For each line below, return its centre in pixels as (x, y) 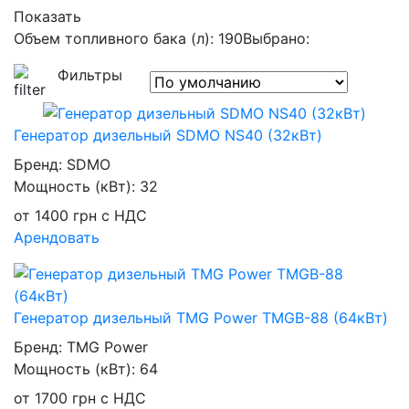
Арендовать (57, 237)
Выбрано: (276, 39)
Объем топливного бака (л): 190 (128, 39)
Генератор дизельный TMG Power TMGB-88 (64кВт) (201, 317)
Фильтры (90, 75)
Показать (47, 17)
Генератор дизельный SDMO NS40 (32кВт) (168, 135)
